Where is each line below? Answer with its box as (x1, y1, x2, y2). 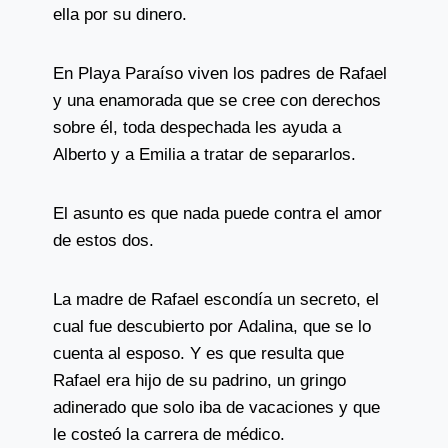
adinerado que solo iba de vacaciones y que (52, 398, 380, 417)
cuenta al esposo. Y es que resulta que (52, 344, 344, 363)
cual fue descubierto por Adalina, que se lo (52, 317, 371, 336)
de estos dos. (52, 231, 154, 250)
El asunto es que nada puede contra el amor (52, 204, 382, 223)
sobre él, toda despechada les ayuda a (52, 118, 341, 137)
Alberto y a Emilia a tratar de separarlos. (52, 145, 356, 164)
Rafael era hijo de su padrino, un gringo (52, 371, 346, 390)
